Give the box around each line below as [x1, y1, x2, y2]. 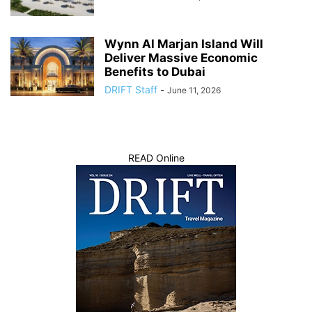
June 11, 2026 [167, 85, 221, 96]
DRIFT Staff [104, 84, 157, 96]
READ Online [127, 152, 185, 164]
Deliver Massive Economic [104, 51, 258, 65]
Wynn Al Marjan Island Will [104, 37, 263, 52]
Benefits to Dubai [104, 65, 205, 79]
